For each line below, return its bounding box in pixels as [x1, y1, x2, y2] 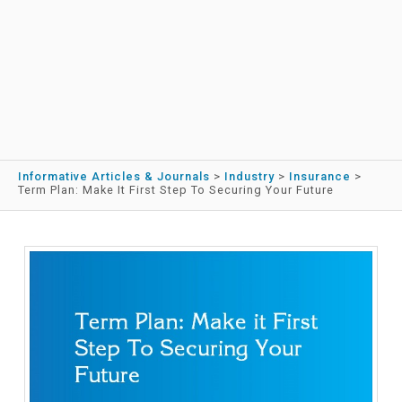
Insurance [289, 170, 351, 184]
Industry [224, 170, 275, 184]
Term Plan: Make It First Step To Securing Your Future [18, 183, 334, 197]
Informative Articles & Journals [18, 170, 210, 184]
